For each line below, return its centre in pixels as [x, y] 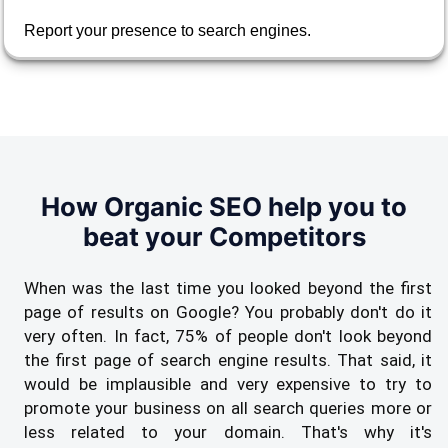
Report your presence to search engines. [167, 31]
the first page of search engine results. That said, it [228, 360]
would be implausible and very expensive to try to [228, 384]
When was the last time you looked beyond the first [228, 288]
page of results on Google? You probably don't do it [228, 312]
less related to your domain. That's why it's [228, 432]
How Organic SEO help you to [224, 207]
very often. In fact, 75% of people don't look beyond [228, 336]
